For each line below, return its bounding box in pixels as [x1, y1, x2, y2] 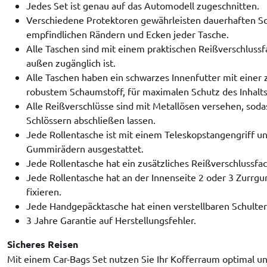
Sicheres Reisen [7, 237, 78, 250]
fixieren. [26, 185, 61, 197]
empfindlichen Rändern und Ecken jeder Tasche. [26, 27, 229, 40]
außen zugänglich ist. [26, 56, 116, 69]
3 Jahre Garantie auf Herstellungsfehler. [26, 213, 196, 226]
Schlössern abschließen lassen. [26, 113, 156, 126]
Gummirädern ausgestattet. [26, 142, 144, 154]
